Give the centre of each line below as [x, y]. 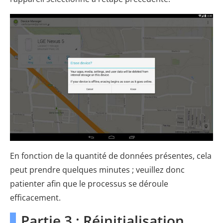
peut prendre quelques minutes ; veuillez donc [97, 170]
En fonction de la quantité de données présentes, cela [111, 156]
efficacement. [35, 198]
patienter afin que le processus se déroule [89, 184]
